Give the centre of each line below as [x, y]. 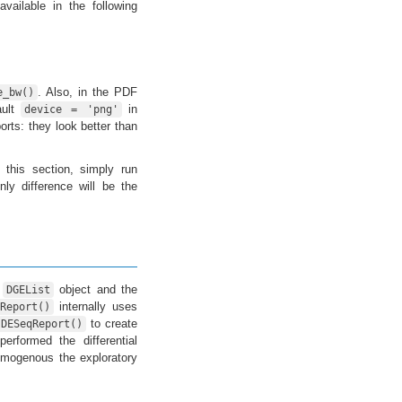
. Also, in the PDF [88, 92]
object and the [96, 289]
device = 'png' [71, 109]
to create [112, 323]
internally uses [95, 306]
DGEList [29, 289]
